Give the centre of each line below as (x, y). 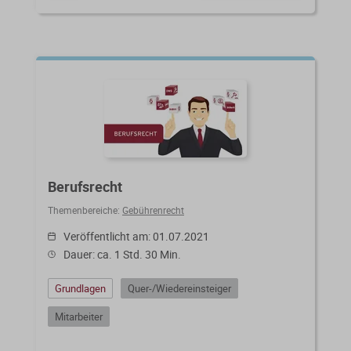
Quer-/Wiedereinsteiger (179, 288)
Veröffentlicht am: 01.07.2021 (136, 236)
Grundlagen (80, 288)
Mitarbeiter (79, 316)
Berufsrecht (85, 186)
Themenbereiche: (85, 210)
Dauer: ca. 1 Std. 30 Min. (122, 254)
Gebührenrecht (153, 210)
